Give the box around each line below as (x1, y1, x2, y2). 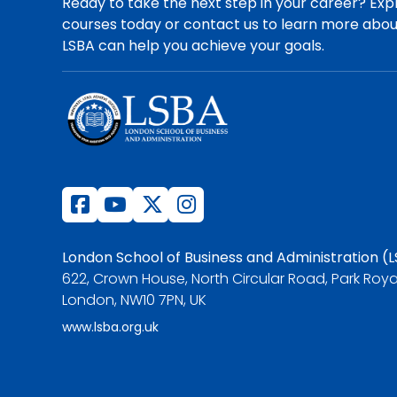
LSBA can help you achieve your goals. (62, 35, 325, 56)
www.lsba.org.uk (62, 318, 160, 336)
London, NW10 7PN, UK (62, 290, 207, 310)
